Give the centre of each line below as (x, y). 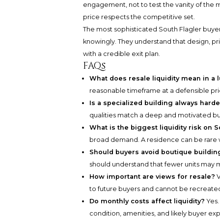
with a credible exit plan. (121, 54)
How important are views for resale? (152, 177)
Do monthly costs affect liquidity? (147, 201)
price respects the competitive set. (139, 17)
